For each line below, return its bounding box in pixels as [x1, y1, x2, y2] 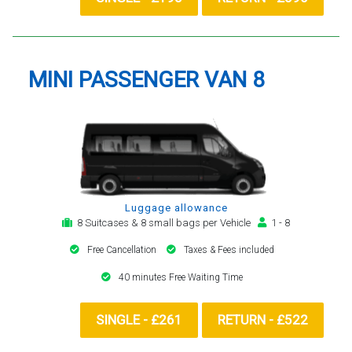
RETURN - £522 [218, 311, 308, 328]
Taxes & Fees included [184, 244, 274, 255]
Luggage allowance [124, 201, 228, 214]
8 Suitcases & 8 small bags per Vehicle [72, 216, 258, 229]
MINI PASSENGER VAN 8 [28, 66, 265, 93]
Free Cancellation [87, 244, 159, 255]
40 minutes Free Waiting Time [119, 271, 243, 283]
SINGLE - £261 [96, 311, 182, 328]
